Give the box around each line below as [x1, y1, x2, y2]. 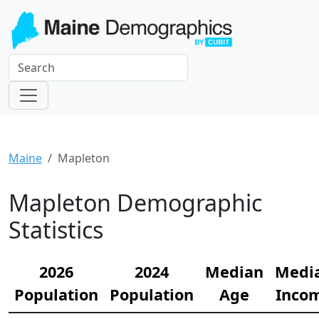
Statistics [9, 214, 103, 246]
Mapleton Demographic [9, 187, 262, 219]
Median [205, 261, 263, 283]
